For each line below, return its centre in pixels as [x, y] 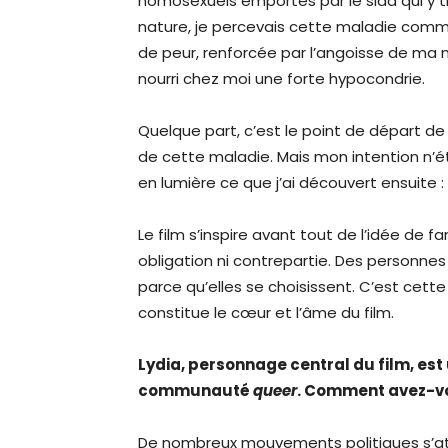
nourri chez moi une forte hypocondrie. [281, 79]
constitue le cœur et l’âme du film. [266, 313]
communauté [195, 391]
